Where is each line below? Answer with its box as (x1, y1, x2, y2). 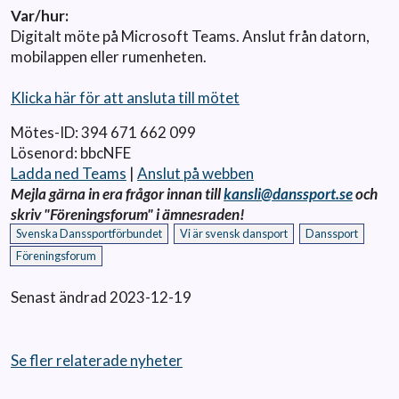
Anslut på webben (137, 163, 254, 183)
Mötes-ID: (11, 122, 78, 142)
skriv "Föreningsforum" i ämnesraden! (11, 204, 245, 224)
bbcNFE (80, 142, 131, 162)
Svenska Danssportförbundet (16, 225, 162, 240)
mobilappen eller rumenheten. (11, 46, 207, 66)
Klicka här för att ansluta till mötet (11, 87, 240, 107)
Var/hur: (11, 5, 69, 25)
